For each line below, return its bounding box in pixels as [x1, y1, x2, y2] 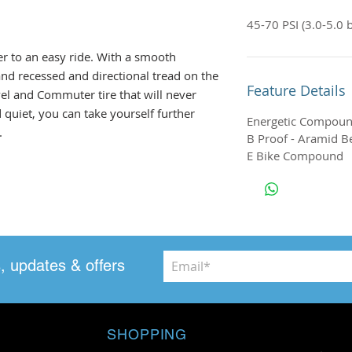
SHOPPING [107, 326, 188, 343]
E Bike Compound [247, 148, 343, 163]
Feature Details [247, 81, 346, 100]
